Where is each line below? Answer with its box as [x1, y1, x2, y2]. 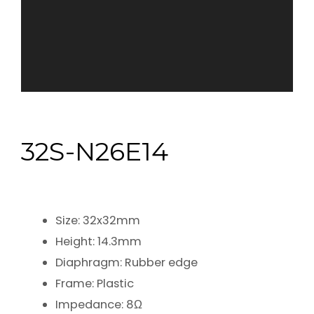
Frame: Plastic [55, 275, 135, 292]
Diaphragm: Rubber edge [55, 254, 198, 271]
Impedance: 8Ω [55, 296, 143, 313]
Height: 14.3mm [55, 233, 142, 250]
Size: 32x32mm [55, 212, 141, 228]
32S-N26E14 [21, 135, 168, 167]
